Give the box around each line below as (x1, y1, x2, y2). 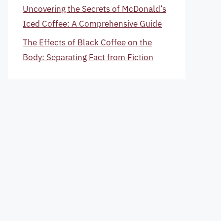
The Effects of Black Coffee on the (23, 37, 152, 48)
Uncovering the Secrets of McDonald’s (23, 3, 166, 14)
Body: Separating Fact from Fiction (23, 52, 153, 63)
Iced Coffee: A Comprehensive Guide (23, 18, 162, 29)
